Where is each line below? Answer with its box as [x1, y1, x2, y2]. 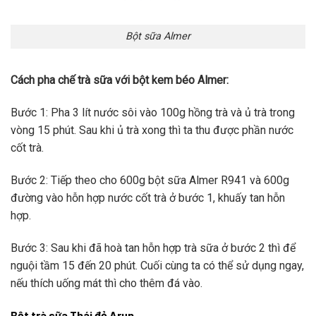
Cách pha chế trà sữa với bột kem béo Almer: [11, 73, 229, 87]
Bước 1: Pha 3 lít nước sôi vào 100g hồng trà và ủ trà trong [11, 106, 295, 120]
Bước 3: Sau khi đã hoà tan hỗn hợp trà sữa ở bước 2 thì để [11, 241, 296, 255]
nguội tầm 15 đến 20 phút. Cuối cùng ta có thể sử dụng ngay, [11, 258, 304, 272]
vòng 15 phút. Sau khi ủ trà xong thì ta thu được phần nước [11, 123, 293, 138]
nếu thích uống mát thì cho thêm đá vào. [11, 276, 202, 290]
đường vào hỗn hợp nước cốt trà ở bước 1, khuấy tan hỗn [11, 190, 285, 205]
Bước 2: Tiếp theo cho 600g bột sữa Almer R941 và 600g [11, 173, 289, 187]
